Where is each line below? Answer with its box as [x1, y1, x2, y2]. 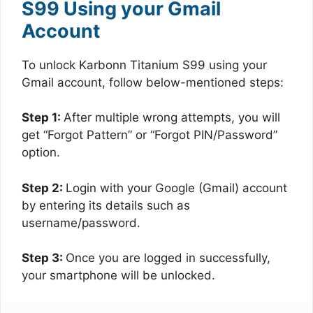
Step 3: [22, 251, 66, 265]
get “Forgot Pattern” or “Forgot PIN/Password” [22, 128, 277, 142]
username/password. [22, 215, 140, 230]
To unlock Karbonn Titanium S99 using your [22, 57, 267, 72]
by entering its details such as [22, 198, 190, 212]
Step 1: [22, 110, 64, 124]
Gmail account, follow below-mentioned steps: [22, 75, 284, 89]
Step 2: [22, 180, 66, 195]
